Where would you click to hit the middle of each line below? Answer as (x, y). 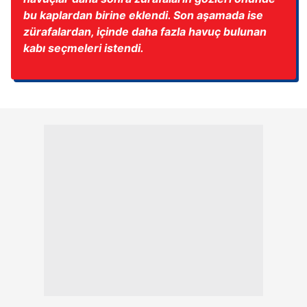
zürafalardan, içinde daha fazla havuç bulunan (145, 32)
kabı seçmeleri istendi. (84, 48)
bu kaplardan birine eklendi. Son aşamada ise (143, 15)
